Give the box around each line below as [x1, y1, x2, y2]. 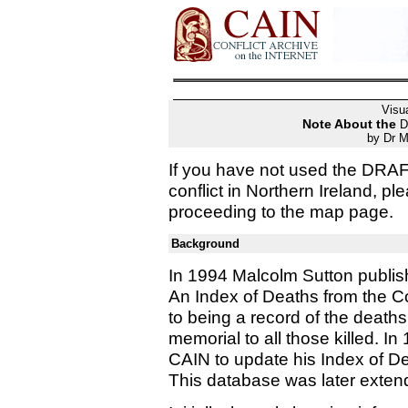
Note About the [301, 117, 400, 131]
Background [171, 237, 240, 250]
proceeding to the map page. [168, 201, 393, 221]
